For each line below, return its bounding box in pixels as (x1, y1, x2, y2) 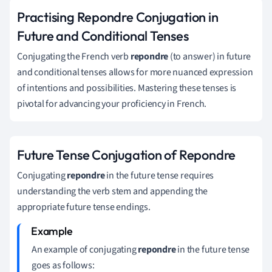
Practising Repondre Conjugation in (17, 8, 219, 25)
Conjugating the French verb (17, 49, 131, 63)
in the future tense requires (104, 168, 214, 182)
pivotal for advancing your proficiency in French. (17, 97, 207, 110)
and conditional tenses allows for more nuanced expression (17, 65, 253, 79)
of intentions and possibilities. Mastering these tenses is (17, 81, 237, 95)
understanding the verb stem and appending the (17, 184, 208, 198)
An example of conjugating (32, 242, 138, 256)
